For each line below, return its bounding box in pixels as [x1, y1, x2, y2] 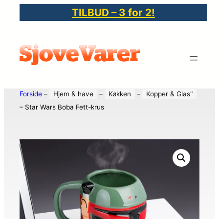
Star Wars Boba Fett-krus [25, 103, 104, 111]
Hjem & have [53, 89, 93, 98]
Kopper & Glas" [146, 89, 193, 98]
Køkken [109, 89, 131, 98]
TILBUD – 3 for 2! [72, 6, 155, 19]
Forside [20, 89, 42, 98]
